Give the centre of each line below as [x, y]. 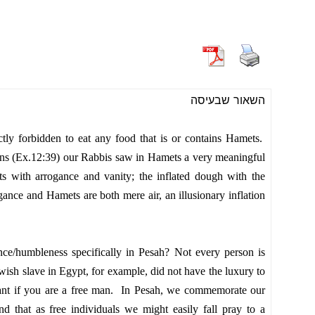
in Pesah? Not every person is [194, 252]
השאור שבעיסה [228, 100]
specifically [97, 252]
